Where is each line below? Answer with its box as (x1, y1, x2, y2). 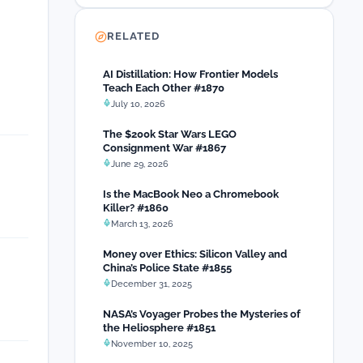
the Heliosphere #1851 (103, 322, 216, 334)
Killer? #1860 (103, 202, 169, 214)
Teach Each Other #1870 (103, 82, 224, 94)
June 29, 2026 (111, 159, 169, 169)
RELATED (107, 30, 160, 42)
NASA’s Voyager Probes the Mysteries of (103, 308, 301, 320)
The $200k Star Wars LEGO (103, 128, 237, 140)
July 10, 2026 (111, 99, 165, 109)
